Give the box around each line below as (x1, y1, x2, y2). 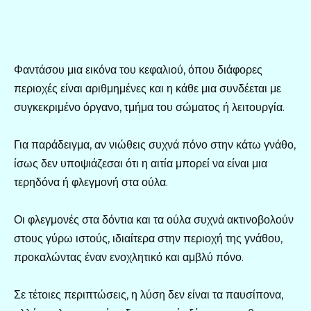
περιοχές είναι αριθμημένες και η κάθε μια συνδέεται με (14, 81, 281, 95)
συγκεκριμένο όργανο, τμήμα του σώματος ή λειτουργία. (14, 100, 285, 114)
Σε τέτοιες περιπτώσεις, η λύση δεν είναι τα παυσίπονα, (14, 288, 283, 302)
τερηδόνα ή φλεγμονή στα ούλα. (14, 175, 168, 189)
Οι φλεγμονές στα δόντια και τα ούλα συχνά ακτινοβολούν (14, 212, 294, 226)
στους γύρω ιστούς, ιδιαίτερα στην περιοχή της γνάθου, (14, 231, 283, 245)
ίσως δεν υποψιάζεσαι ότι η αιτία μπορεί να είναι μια (14, 156, 267, 170)
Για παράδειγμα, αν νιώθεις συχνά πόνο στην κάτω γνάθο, (14, 137, 296, 151)
